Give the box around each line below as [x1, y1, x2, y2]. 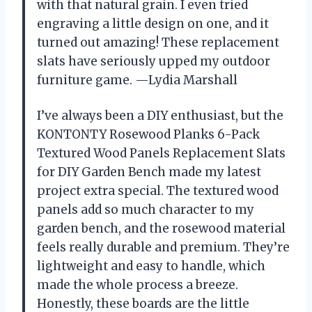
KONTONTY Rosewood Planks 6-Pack [37, 127, 260, 143]
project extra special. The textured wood [37, 183, 279, 199]
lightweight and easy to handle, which [37, 258, 265, 274]
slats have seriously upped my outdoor [37, 54, 270, 70]
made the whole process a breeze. [37, 277, 238, 293]
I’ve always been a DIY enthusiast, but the [37, 108, 283, 124]
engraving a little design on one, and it [37, 16, 269, 32]
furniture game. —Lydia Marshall [37, 72, 237, 88]
